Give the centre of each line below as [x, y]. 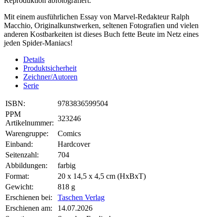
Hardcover [74, 144]
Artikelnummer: [30, 123]
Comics [69, 134]
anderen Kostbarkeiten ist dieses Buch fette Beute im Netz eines [101, 34]
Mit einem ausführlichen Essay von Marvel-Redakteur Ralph [97, 17]
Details [34, 60]
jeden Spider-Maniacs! [38, 43]
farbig [67, 166]
